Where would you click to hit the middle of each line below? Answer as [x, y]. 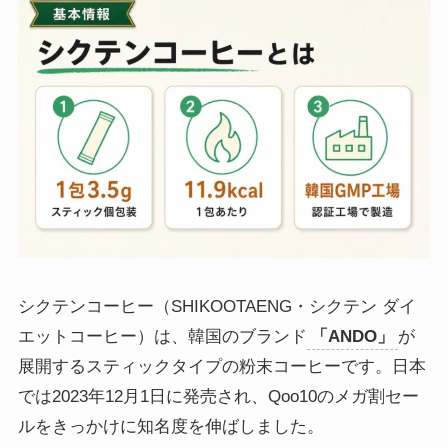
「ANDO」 [352, 337]
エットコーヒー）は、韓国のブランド [162, 337]
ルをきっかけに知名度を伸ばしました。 [170, 427]
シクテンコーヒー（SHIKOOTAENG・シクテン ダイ [216, 307]
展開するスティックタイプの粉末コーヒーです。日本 [221, 367]
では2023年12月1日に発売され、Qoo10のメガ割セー [218, 397]
